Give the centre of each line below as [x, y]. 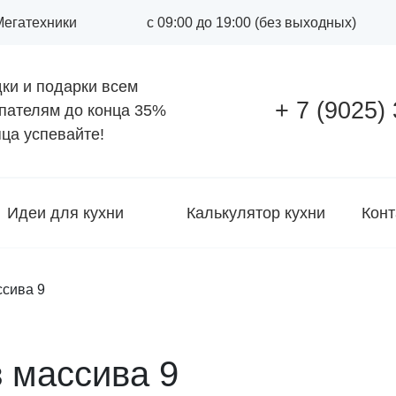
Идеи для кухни [65, 213]
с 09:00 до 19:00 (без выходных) [251, 22]
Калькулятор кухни [256, 213]
